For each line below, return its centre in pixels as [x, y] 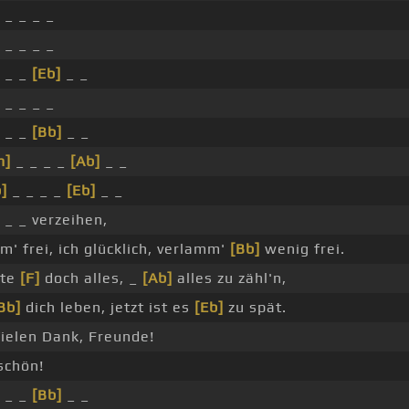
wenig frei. [303, 249]
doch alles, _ [91, 278]
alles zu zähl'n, [230, 278]
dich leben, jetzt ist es [108, 308]
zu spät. [255, 308]
